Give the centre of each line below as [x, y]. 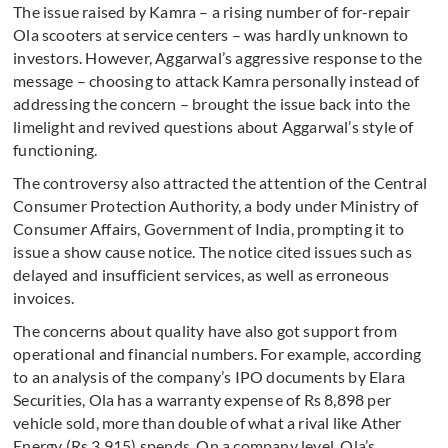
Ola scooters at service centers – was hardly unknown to [211, 35]
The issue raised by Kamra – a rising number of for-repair [212, 12]
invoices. [44, 298]
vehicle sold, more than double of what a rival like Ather [207, 423]
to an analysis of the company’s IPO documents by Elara [209, 377]
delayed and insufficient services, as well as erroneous [201, 275]
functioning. [55, 150]
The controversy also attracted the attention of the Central [220, 183]
